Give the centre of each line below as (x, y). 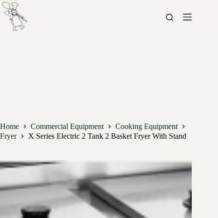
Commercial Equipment (67, 127)
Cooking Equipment (146, 127)
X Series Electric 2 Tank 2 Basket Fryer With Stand (107, 136)
